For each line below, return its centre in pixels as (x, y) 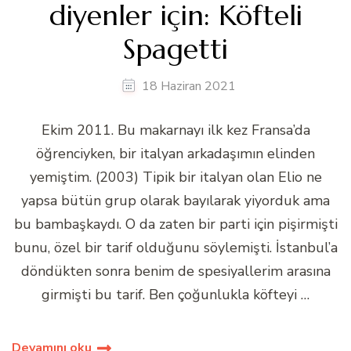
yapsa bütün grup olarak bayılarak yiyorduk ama (175, 201)
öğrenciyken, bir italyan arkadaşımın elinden (175, 154)
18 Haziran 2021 (188, 87)
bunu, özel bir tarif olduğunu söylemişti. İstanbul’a (175, 248)
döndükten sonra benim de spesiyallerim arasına (175, 271)
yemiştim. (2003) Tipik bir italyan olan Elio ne (175, 177)
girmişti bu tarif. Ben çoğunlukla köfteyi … (175, 295)
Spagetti (175, 49)
